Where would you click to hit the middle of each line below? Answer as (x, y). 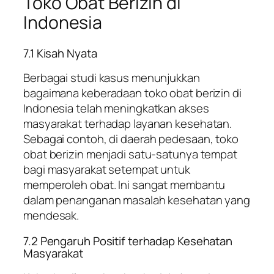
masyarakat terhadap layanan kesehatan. (128, 124)
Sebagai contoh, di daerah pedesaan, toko (131, 139)
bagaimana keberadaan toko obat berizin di (132, 93)
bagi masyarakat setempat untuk (107, 170)
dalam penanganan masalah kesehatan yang (137, 200)
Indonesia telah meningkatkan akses (116, 109)
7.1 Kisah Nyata (60, 53)
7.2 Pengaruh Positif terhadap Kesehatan (128, 241)
